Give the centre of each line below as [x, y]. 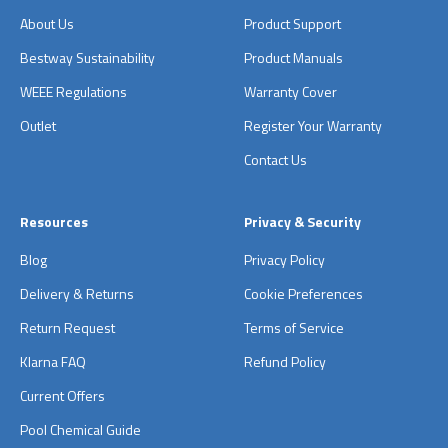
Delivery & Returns [77, 293]
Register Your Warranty [313, 125]
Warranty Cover [290, 91]
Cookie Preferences [303, 293]
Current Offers [62, 395]
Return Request [67, 327]
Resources [54, 221]
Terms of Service [294, 327]
